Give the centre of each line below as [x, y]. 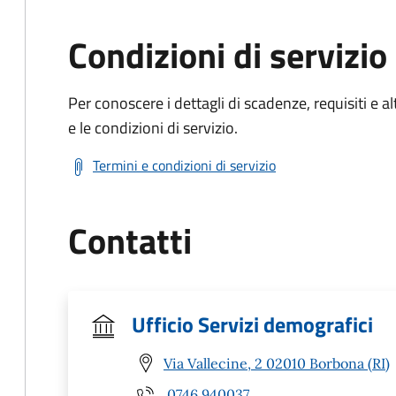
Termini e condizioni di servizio [184, 165]
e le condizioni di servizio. [153, 128]
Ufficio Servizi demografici [252, 324]
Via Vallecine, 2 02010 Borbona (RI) [277, 363]
